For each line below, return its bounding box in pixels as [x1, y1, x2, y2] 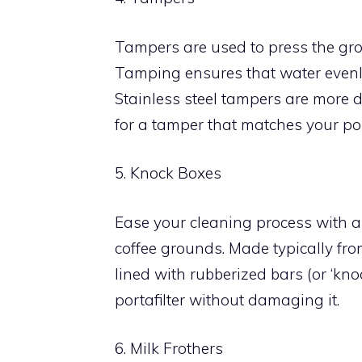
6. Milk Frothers [115, 339, 223, 358]
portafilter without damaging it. [115, 289, 339, 309]
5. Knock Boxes [115, 163, 221, 183]
